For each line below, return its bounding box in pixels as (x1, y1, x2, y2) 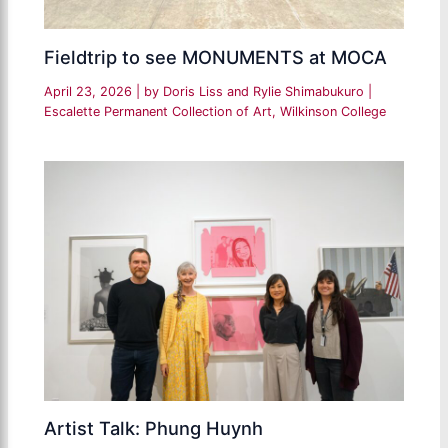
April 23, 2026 (44, 83, 137, 99)
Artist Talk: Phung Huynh (44, 417, 264, 440)
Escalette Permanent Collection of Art (44, 103, 273, 119)
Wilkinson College (280, 103, 387, 119)
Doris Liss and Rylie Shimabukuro (163, 83, 369, 99)
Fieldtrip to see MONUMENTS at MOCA (44, 45, 388, 68)
